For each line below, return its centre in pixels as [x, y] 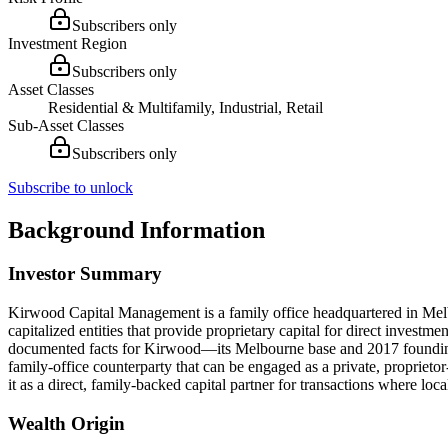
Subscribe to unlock [70, 187]
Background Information [136, 229]
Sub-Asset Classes [66, 125]
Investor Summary [85, 274]
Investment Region [67, 43]
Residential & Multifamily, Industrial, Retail [185, 107]
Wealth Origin [66, 423]
